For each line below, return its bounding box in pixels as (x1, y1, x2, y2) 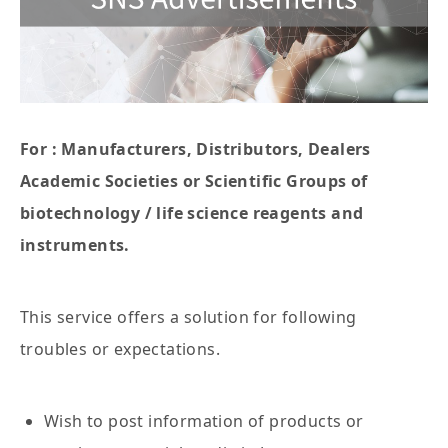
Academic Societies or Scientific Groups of (20, 170, 368, 193)
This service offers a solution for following (20, 306, 357, 329)
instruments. (20, 234, 130, 257)
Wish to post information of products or (44, 410, 364, 433)
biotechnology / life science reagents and (20, 202, 364, 225)
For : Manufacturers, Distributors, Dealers (20, 138, 371, 161)
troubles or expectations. (20, 338, 220, 361)
